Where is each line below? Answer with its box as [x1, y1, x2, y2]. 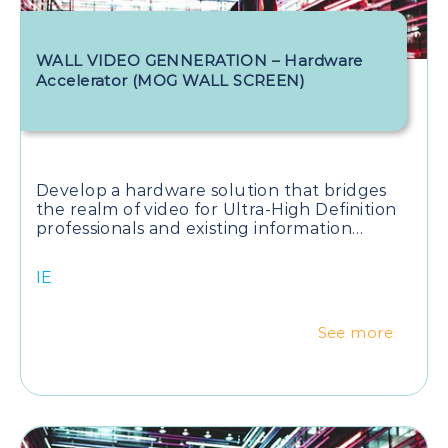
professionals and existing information [36, 218, 352, 238]
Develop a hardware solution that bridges [36, 180, 387, 200]
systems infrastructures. [36, 237, 237, 257]
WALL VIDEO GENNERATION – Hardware [36, 50, 363, 70]
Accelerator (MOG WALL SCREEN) [36, 70, 306, 90]
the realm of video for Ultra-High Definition [36, 199, 397, 219]
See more [317, 323, 393, 342]
